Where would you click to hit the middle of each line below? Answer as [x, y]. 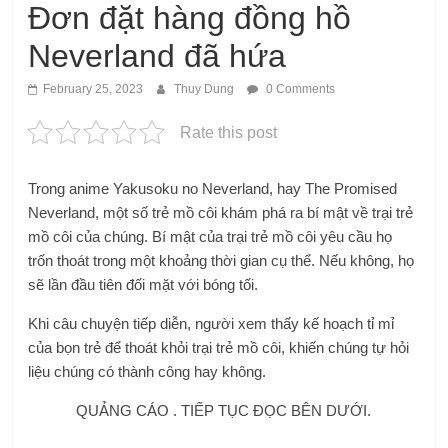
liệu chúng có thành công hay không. [147, 371]
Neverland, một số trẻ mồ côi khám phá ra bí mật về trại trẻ [221, 212]
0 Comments [299, 88]
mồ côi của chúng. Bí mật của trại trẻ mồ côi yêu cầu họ [210, 236]
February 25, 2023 [93, 88]
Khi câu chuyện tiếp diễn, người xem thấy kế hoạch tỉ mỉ [211, 323]
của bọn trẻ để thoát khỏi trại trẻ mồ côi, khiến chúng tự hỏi [219, 347]
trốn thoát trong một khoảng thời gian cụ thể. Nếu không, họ [221, 260]
